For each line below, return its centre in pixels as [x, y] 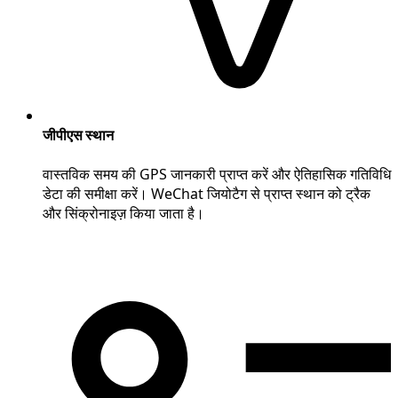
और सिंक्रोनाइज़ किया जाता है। [123, 213]
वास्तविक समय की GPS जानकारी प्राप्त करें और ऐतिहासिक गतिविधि [217, 174]
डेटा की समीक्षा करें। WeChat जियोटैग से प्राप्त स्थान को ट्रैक [207, 193]
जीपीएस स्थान [78, 135]
